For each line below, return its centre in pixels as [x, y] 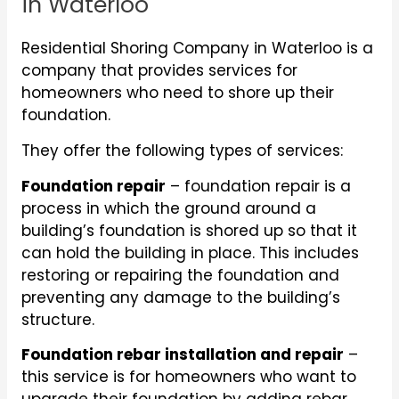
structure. [57, 319]
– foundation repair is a [258, 186]
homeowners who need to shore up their [177, 92]
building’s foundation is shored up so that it [189, 230]
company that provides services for [159, 70]
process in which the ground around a [168, 208]
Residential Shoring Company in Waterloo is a [197, 48]
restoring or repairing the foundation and [180, 275]
